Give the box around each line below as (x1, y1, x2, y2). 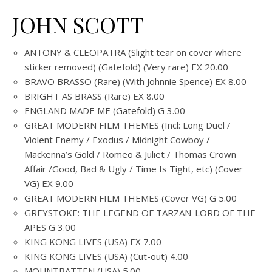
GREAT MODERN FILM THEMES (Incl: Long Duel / (24, 119, 231, 131)
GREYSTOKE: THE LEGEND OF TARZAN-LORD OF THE (24, 206, 256, 219)
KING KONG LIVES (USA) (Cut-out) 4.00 (24, 250, 188, 262)
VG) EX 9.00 (24, 177, 73, 189)
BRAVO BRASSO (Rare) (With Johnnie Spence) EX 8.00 (24, 75, 246, 87)
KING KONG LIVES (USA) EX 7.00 (24, 236, 161, 248)
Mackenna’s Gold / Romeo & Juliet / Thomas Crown (24, 148, 236, 160)
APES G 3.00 (24, 221, 76, 233)
